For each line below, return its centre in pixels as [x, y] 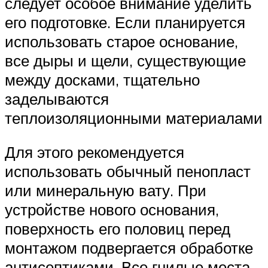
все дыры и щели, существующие [125, 60]
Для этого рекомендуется [95, 152]
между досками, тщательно [102, 79]
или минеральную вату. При [106, 191]
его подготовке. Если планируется [125, 22]
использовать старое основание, [121, 41]
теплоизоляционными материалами [134, 118]
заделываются [57, 98]
